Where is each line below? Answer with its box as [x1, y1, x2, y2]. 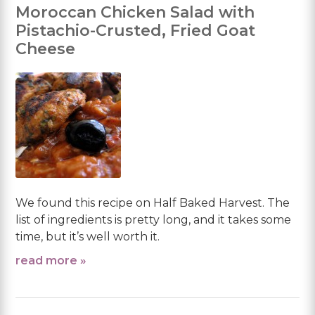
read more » [15, 253, 87, 267]
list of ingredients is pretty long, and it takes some [15, 212, 292, 226]
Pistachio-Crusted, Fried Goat [15, 20, 256, 40]
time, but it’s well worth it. [15, 229, 160, 243]
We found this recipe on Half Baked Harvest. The [15, 195, 290, 210]
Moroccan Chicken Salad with [15, 2, 255, 22]
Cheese [15, 39, 76, 58]
